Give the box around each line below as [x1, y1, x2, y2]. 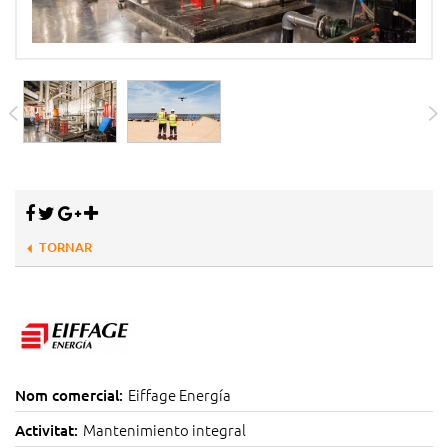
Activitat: [15, 420, 78, 441]
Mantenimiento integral [83, 419, 246, 441]
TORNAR [39, 237, 92, 256]
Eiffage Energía [128, 384, 231, 406]
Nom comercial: [15, 385, 123, 406]
